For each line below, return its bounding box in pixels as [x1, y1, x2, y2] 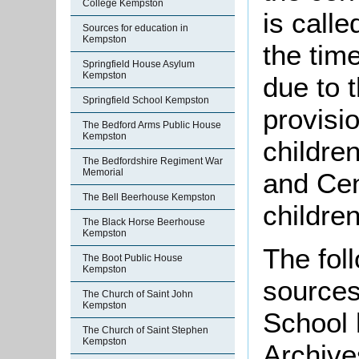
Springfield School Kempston [83, 95, 209, 106]
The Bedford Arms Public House [83, 119, 221, 131]
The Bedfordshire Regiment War [83, 155, 223, 167]
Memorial [83, 167, 123, 178]
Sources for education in [83, 22, 188, 34]
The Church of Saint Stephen [83, 325, 208, 336]
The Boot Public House [83, 252, 183, 264]
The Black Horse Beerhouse [83, 216, 205, 228]
